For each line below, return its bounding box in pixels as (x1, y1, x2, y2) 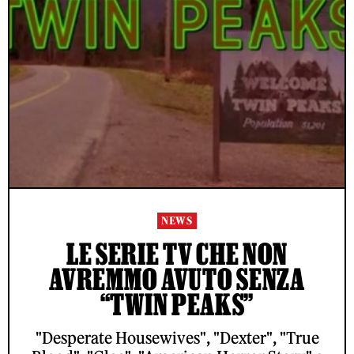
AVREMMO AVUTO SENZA (49, 262, 305, 296)
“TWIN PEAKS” (100, 288, 254, 322)
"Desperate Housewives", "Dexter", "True (35, 328, 319, 348)
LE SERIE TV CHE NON (66, 237, 288, 271)
